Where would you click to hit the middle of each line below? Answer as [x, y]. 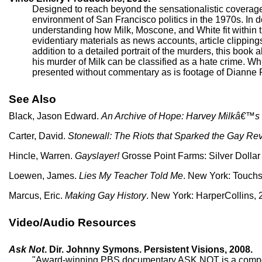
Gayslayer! [97, 156]
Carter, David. [38, 136]
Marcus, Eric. [37, 196]
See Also [32, 99]
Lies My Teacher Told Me [131, 176]
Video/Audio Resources [73, 222]
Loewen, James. [44, 176]
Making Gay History [106, 196]
